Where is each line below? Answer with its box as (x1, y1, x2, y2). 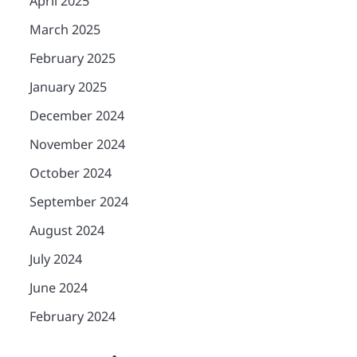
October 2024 (29, 163, 112, 182)
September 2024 (29, 192, 128, 210)
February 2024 (29, 307, 116, 325)
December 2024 (29, 106, 124, 124)
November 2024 (29, 135, 125, 153)
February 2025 (29, 49, 116, 67)
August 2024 (29, 221, 104, 239)
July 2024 (29, 249, 82, 268)
